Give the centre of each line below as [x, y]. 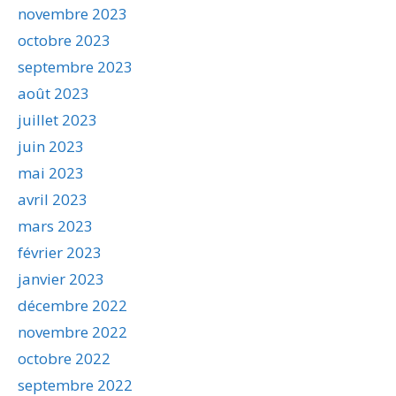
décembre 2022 [72, 305]
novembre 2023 [72, 13]
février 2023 [60, 252]
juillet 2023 [57, 119]
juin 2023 [51, 146]
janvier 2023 [61, 278]
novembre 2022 [72, 331]
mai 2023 [51, 172]
